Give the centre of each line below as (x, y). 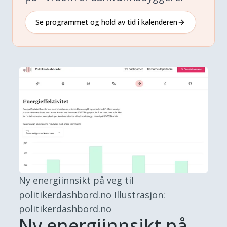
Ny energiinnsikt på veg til (77, 180)
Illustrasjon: (140, 194)
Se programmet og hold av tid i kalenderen (106, 22)
